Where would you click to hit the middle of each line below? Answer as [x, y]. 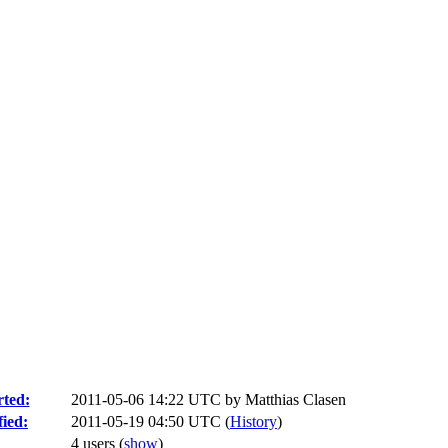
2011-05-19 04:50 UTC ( [150, 421]
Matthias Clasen [295, 399]
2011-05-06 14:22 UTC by [158, 399]
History [253, 421]
